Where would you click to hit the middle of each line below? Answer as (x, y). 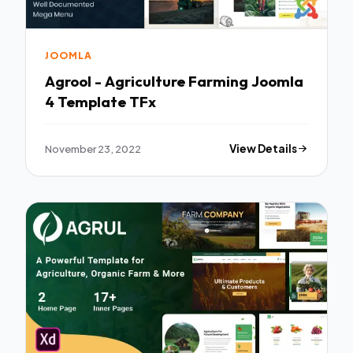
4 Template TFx (100, 101)
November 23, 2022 (93, 149)
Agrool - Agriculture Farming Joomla (174, 81)
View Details (264, 149)
